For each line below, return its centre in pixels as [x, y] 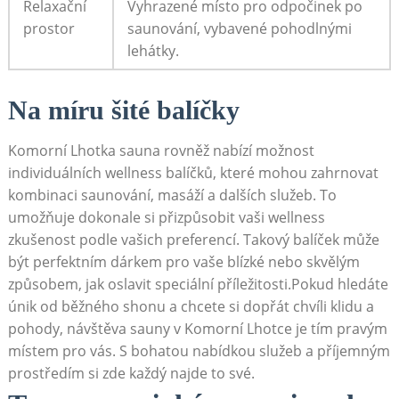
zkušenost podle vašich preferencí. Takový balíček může [193, 240]
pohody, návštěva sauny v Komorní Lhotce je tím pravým [197, 329]
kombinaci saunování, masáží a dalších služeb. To [172, 195]
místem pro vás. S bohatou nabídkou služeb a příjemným [199, 351]
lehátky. [153, 51]
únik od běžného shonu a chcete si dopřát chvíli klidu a [191, 307]
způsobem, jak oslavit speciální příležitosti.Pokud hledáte [198, 285]
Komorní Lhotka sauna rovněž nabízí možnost [161, 151]
